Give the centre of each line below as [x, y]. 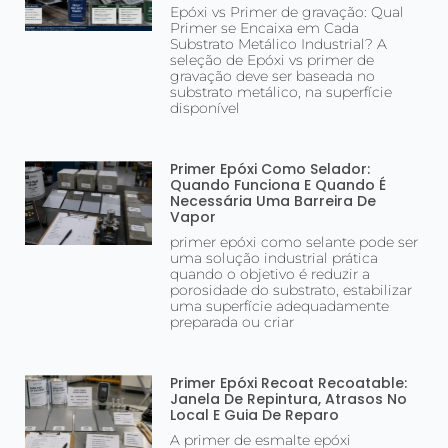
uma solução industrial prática [274, 258]
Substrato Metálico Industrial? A [279, 44]
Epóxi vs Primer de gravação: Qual [287, 12]
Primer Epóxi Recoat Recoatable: [289, 383]
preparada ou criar [232, 322]
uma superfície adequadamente [280, 306]
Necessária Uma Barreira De [273, 201]
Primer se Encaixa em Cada [265, 28]
